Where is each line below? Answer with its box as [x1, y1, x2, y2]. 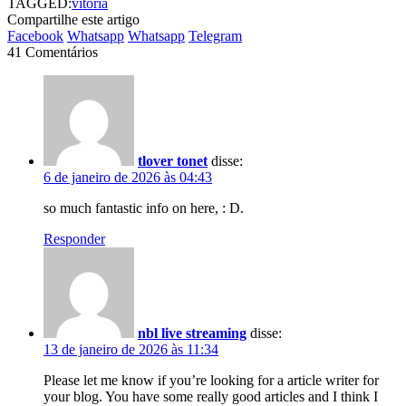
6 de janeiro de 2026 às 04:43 [43, 169, 212, 185]
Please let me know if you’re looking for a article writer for [43, 372, 379, 388]
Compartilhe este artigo [7, 11, 140, 27]
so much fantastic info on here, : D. [43, 199, 244, 216]
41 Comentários [7, 43, 98, 60]
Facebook [7, 27, 63, 43]
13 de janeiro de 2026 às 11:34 [43, 341, 218, 357]
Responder [43, 230, 105, 246]
